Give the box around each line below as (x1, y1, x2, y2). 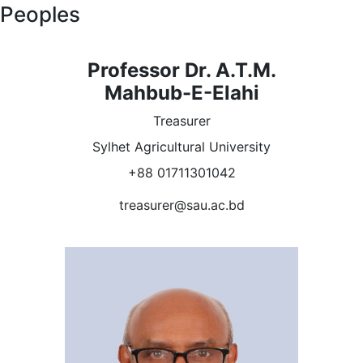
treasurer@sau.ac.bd (118, 197, 245, 214)
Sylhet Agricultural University (92, 139, 271, 156)
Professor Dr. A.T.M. (87, 58, 276, 83)
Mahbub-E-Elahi (104, 81, 259, 105)
